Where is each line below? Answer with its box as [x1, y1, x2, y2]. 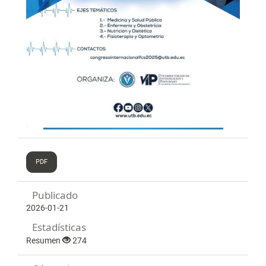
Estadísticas [32, 220, 87, 235]
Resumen [26, 235, 63, 245]
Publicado [32, 188, 78, 202]
